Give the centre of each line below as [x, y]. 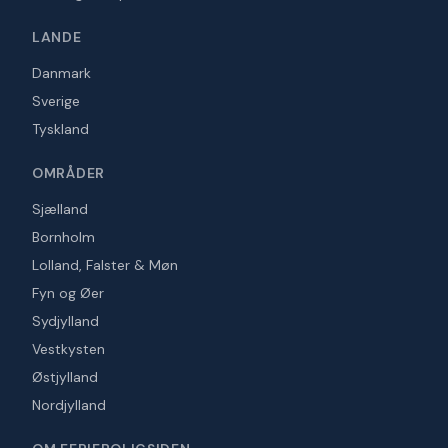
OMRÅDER [68, 173]
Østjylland [65, 377]
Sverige [56, 101]
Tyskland [60, 129]
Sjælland [60, 209]
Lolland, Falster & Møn [105, 265]
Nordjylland [69, 405]
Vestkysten [68, 349]
